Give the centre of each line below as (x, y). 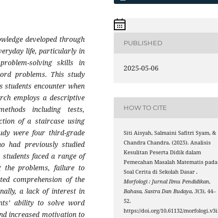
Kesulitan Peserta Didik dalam (163, 152)
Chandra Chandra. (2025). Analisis (167, 142)
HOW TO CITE (145, 108)
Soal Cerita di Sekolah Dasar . (161, 172)
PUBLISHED (143, 43)
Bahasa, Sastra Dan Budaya (158, 191)
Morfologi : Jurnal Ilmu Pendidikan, (167, 181)
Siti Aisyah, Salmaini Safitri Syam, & (170, 133)
